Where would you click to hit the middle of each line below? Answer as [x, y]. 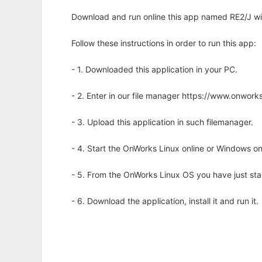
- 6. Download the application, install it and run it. [165, 201]
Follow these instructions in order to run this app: [164, 43]
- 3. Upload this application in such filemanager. [162, 122]
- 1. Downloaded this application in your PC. [154, 70]
